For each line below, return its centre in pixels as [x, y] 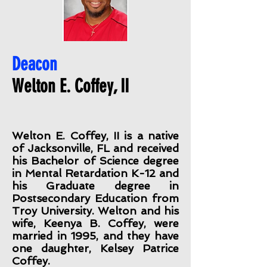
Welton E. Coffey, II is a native [95, 136]
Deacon [35, 64]
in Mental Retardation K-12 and [95, 173]
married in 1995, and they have [95, 236]
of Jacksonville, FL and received [95, 148]
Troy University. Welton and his [95, 211]
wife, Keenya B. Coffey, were [95, 223]
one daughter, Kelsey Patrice [95, 248]
